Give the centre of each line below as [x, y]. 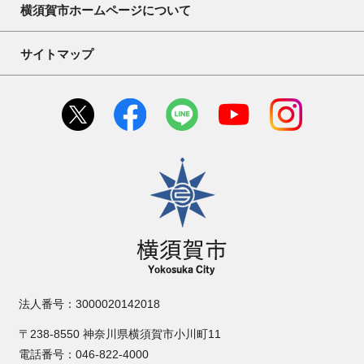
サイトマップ [57, 54]
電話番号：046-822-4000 [89, 355]
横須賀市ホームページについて [106, 11]
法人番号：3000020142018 [89, 304]
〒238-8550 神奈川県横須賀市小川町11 [120, 334]
